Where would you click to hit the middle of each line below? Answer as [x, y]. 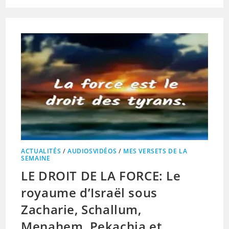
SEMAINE [36, 158]
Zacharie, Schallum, [81, 209]
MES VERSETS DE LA [155, 151]
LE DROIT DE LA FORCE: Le [101, 175]
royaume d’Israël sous [89, 192]
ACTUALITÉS [41, 151]
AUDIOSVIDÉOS [92, 151]
